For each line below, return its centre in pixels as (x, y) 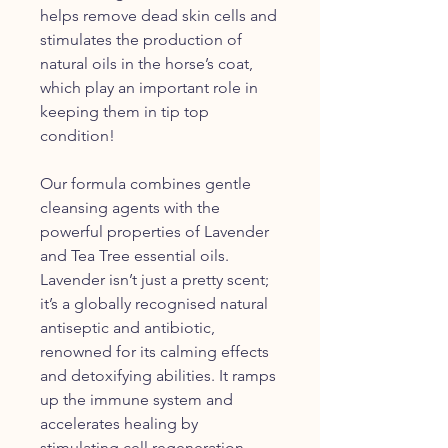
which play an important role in (149, 87)
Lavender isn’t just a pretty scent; (154, 279)
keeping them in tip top (124, 111)
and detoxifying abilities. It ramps (158, 375)
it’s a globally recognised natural (154, 303)
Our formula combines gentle (145, 183)
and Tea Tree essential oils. (134, 255)
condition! (77, 135)
